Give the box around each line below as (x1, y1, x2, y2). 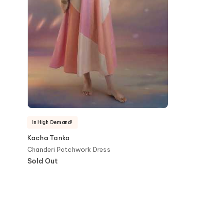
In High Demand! (32, 119, 73, 126)
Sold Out (27, 157, 58, 165)
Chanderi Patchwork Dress (27, 145, 110, 153)
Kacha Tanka (27, 134, 70, 142)
